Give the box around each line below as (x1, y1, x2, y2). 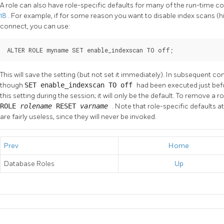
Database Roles (4, 159, 54, 168)
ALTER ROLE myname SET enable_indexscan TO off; (7, 45, 173, 54)
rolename (20, 102, 56, 110)
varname (80, 102, 112, 110)
